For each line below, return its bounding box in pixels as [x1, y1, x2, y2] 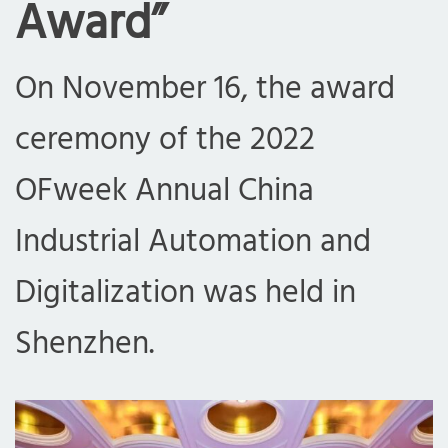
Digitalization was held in [15, 268, 356, 319]
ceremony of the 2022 [15, 115, 315, 166]
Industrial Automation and [15, 217, 371, 268]
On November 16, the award [15, 64, 395, 115]
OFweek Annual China [15, 166, 314, 217]
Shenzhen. [15, 319, 162, 370]
